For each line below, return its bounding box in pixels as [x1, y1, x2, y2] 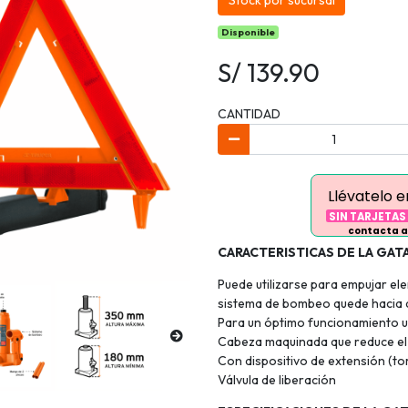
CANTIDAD [218, 106, 280, 123]
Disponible [221, 25, 276, 39]
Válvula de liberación [218, 372, 336, 389]
